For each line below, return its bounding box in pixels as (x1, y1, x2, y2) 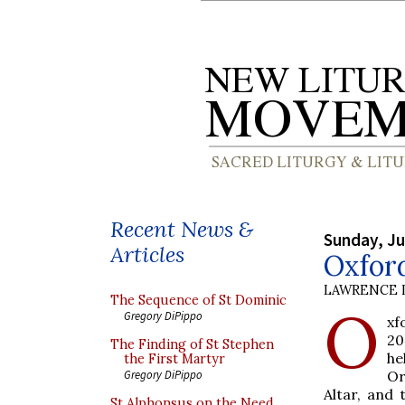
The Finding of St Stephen (110, 336, 274, 353)
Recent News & (110, 215, 253, 243)
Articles (110, 240, 184, 268)
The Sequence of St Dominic (110, 292, 287, 308)
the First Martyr (124, 351, 225, 367)
